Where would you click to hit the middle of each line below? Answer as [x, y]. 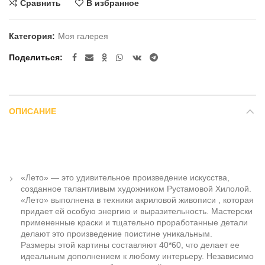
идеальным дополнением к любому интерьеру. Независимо [137, 256]
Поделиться [34, 57]
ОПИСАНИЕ [33, 111]
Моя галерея [83, 36]
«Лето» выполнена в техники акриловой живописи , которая [137, 200]
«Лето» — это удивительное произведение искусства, [125, 177]
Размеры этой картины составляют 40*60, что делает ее [130, 245]
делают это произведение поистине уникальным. [117, 233]
